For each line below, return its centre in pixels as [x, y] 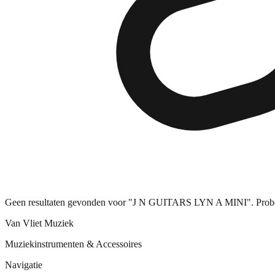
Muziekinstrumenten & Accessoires [73, 244]
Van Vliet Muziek [39, 223]
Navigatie [24, 265]
